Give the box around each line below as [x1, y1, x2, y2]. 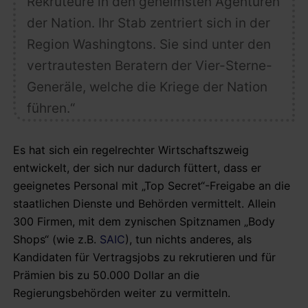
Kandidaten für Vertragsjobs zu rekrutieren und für [13, 250, 276, 264]
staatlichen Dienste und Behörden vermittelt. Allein [13, 196, 276, 210]
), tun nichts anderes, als [125, 232, 252, 246]
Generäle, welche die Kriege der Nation [26, 78, 267, 95]
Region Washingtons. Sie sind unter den [26, 36, 271, 52]
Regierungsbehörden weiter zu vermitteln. [13, 285, 230, 300]
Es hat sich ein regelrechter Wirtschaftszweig [13, 142, 249, 157]
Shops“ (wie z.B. [13, 232, 100, 246]
